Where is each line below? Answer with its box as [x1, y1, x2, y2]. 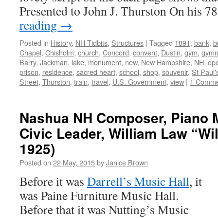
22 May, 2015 [53, 157, 95, 167]
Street [19, 76, 38, 87]
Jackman [40, 57, 68, 67]
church [78, 47, 99, 57]
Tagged [149, 37, 173, 48]
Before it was [19, 173, 87, 189]
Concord [103, 47, 129, 57]
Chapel [19, 47, 41, 57]
